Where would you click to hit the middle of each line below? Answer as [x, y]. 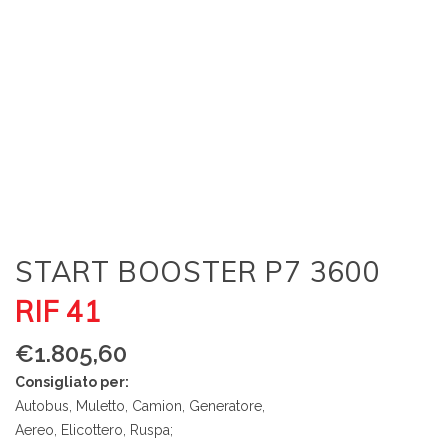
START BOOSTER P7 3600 [198, 271]
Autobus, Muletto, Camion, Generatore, [140, 406]
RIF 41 [58, 311]
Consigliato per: [72, 382]
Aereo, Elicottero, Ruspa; [94, 430]
